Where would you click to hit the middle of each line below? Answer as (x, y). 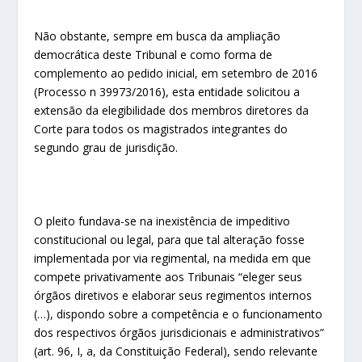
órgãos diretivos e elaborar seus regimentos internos (173, 295)
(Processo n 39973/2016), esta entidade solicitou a (167, 92)
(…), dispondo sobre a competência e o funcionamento (179, 314)
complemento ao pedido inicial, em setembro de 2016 (176, 74)
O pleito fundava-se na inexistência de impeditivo (162, 221)
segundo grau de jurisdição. (106, 148)
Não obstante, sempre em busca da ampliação (158, 36)
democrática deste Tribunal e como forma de (154, 55)
